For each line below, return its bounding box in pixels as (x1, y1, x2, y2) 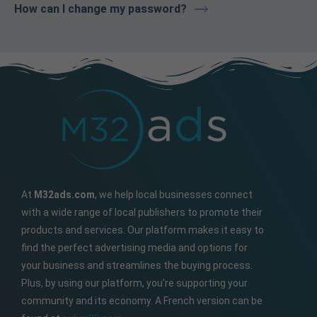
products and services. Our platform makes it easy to (21, 224, 264, 236)
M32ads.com (34, 188, 95, 200)
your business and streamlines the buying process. (21, 259, 253, 271)
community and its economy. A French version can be (21, 294, 263, 306)
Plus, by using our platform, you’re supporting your (21, 277, 248, 289)
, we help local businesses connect (95, 188, 253, 200)
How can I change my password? (14, 1, 187, 16)
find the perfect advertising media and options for (21, 241, 248, 253)
